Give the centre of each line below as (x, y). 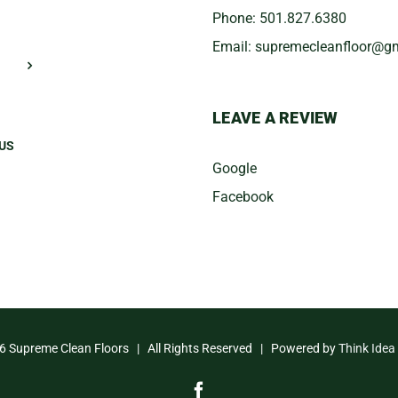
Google (235, 168)
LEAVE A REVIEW (275, 117)
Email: (234, 46)
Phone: (236, 18)
